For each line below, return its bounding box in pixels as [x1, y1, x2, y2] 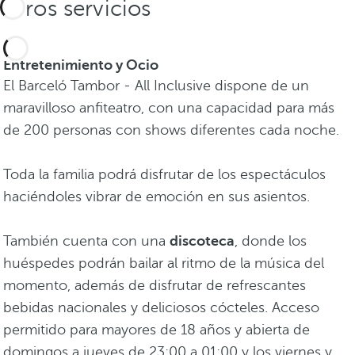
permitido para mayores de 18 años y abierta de [3, 322, 310, 338]
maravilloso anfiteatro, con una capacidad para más [3, 100, 334, 116]
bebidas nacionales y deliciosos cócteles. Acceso [3, 300, 319, 316]
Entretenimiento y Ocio [3, 57, 158, 74]
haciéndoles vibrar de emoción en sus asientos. [3, 189, 314, 205]
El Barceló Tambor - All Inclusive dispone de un [3, 78, 309, 94]
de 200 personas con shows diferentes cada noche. [3, 122, 343, 139]
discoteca [170, 233, 235, 250]
